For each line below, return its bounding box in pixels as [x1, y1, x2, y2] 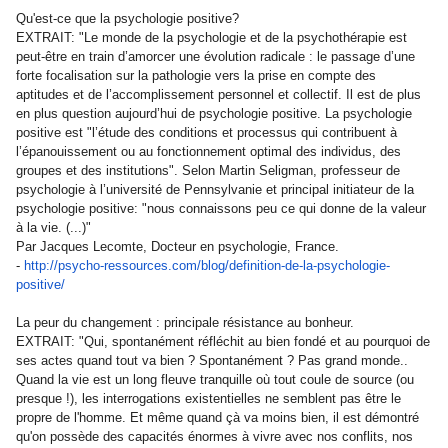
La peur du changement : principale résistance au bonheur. [16, 315, 354, 330]
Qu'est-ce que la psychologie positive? [16, 11, 239, 26]
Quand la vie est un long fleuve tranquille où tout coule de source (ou [16, 372, 414, 387]
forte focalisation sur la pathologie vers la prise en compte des [16, 68, 376, 83]
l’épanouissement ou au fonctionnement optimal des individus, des [16, 144, 401, 159]
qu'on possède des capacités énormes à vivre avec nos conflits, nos [16, 429, 413, 444]
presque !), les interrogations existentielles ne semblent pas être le [16, 391, 401, 406]
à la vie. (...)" [16, 220, 91, 235]
